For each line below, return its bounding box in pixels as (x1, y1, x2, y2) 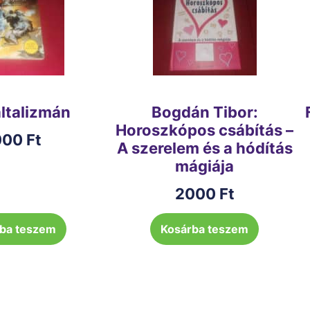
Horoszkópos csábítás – (116, 121, 294, 140)
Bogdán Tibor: (151, 103, 258, 122)
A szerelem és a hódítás (116, 139, 293, 158)
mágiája (175, 157, 235, 176)
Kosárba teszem (161, 222, 249, 237)
